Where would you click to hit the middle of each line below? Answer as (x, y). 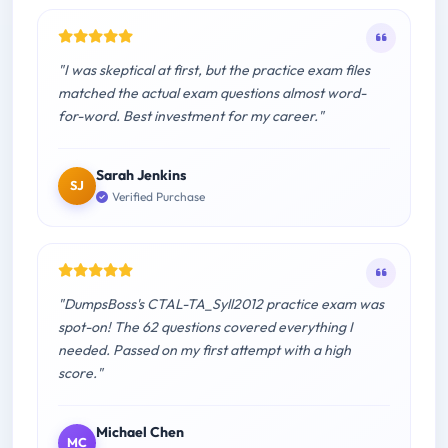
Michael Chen (140, 432)
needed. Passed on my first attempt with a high (204, 350)
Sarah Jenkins (141, 174)
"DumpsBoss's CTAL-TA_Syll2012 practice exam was (221, 304)
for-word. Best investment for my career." (191, 115)
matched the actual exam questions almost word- (212, 92)
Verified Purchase (158, 197)
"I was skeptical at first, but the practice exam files (214, 69)
